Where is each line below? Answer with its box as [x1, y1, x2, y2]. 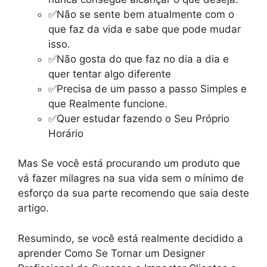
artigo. [18, 202, 49, 215]
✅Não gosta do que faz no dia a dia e [48, 52, 229, 65]
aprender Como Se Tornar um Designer [18, 247, 205, 259]
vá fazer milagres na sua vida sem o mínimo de [18, 172, 244, 185]
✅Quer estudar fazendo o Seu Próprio [48, 112, 229, 125]
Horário [48, 127, 83, 139]
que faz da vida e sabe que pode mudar [48, 23, 241, 35]
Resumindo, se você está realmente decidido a [18, 232, 243, 244]
